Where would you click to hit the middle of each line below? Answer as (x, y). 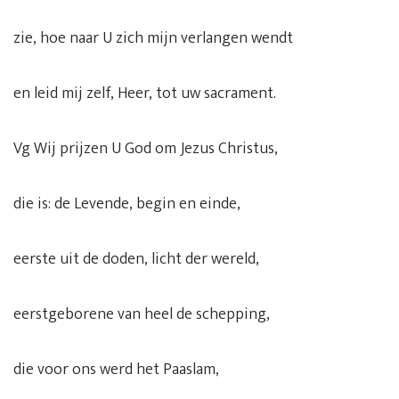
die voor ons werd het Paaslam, (116, 370)
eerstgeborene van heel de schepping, (142, 314)
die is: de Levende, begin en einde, (127, 204)
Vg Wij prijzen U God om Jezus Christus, (146, 149)
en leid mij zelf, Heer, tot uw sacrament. (145, 94)
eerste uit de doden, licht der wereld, (136, 259)
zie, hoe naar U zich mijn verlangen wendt (153, 38)
